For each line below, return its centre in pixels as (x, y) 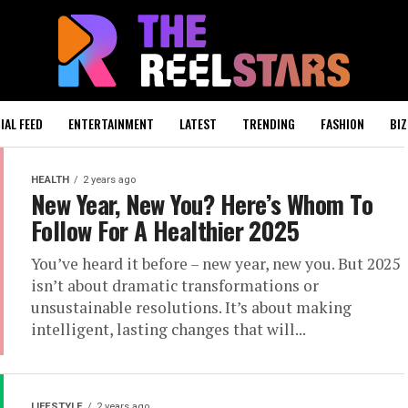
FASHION (342, 123)
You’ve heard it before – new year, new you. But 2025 (215, 264)
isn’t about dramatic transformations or (175, 286)
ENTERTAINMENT (111, 123)
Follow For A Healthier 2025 (165, 230)
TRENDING (269, 123)
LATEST (198, 123)
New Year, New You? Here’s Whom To (202, 204)
